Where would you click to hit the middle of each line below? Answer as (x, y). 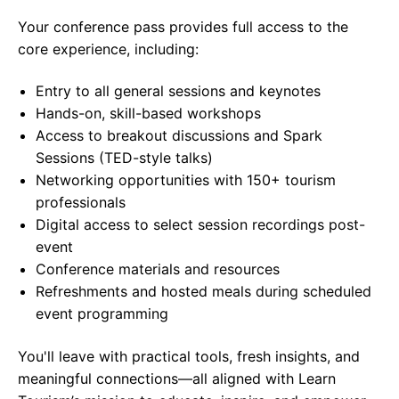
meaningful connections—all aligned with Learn (177, 378)
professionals (81, 203)
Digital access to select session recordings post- (200, 225)
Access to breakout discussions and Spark (179, 136)
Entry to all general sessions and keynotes (178, 91)
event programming (102, 314)
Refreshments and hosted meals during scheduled (204, 292)
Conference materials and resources (158, 269)
